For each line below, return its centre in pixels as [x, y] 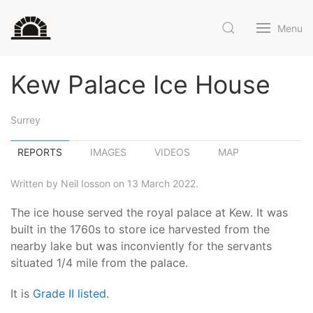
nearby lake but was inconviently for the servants [141, 246]
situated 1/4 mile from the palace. [99, 263]
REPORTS [40, 152]
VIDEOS [172, 152]
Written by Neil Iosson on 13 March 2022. [104, 183]
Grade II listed [70, 293]
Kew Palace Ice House [140, 85]
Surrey [26, 120]
